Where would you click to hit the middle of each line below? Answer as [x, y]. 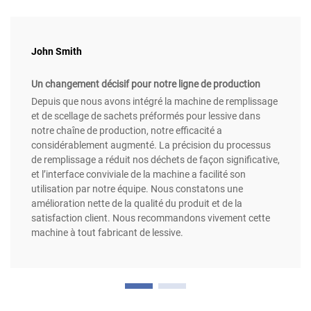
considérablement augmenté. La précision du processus [151, 145]
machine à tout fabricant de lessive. [107, 233]
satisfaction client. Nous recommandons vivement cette [151, 218]
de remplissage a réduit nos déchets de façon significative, [155, 160]
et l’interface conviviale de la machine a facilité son [138, 175]
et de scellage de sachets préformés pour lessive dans [146, 116]
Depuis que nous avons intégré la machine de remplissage [154, 102]
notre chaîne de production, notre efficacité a [127, 131]
